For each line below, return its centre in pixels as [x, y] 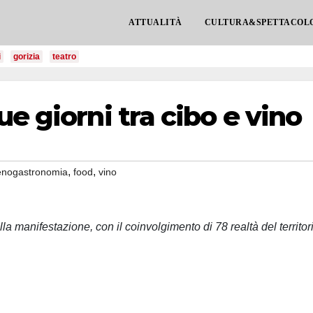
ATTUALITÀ [155, 22]
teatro [64, 57]
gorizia [27, 57]
